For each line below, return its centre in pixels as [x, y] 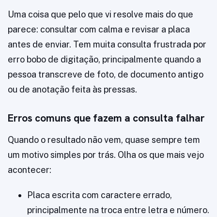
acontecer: [30, 170]
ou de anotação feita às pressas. [72, 90]
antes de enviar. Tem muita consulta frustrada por [107, 45]
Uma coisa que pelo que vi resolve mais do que [101, 15]
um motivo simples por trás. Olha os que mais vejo [106, 155]
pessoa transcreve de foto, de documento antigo [106, 75]
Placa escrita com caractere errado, [100, 195]
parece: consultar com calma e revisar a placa [99, 30]
